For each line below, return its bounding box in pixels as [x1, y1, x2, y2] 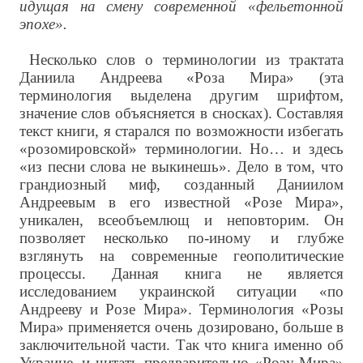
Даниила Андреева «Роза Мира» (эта [19, 69, 344, 87]
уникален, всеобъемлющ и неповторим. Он [19, 211, 344, 229]
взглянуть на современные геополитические [19, 247, 344, 265]
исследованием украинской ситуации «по [19, 283, 344, 301]
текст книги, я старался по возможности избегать [19, 122, 344, 140]
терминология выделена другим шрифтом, [19, 87, 344, 105]
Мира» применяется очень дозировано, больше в [19, 318, 344, 336]
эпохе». [19, 15, 67, 33]
